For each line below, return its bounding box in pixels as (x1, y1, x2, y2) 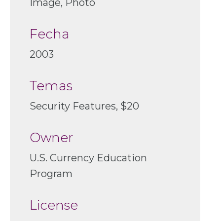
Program (30, 168, 73, 180)
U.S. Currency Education (30, 152, 147, 164)
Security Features (30, 100, 116, 112)
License (30, 197, 78, 214)
